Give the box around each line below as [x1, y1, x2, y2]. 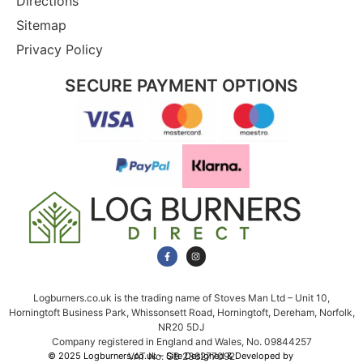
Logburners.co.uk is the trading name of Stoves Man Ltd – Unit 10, [33, 291, 330, 304]
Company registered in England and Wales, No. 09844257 [51, 335, 312, 348]
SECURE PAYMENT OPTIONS [65, 75, 298, 96]
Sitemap [16, 17, 66, 34]
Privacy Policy [16, 41, 103, 58]
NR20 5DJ [158, 320, 205, 333]
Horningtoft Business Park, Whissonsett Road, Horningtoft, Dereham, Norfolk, [8, 305, 355, 318]
